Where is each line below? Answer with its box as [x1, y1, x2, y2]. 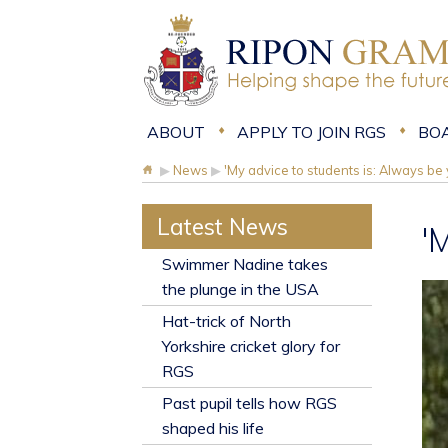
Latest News [157, 212, 288, 241]
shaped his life [162, 418, 264, 438]
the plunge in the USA [162, 279, 319, 299]
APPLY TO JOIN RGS [237, 122, 386, 142]
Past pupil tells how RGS [162, 393, 337, 413]
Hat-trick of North [162, 311, 291, 331]
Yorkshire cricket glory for [162, 336, 340, 356]
